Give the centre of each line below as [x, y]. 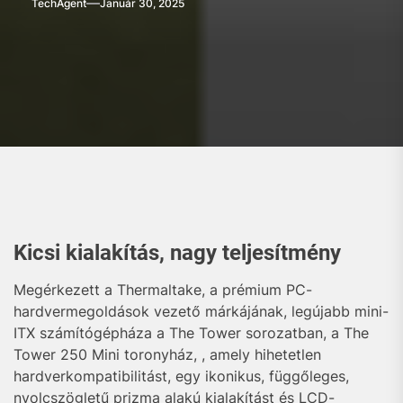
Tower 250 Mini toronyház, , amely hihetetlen [167, 354]
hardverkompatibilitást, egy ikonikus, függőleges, [181, 376]
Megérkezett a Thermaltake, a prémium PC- [163, 290]
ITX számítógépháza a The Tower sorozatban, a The [191, 333]
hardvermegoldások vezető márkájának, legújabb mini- [201, 311]
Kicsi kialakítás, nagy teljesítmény [177, 253]
